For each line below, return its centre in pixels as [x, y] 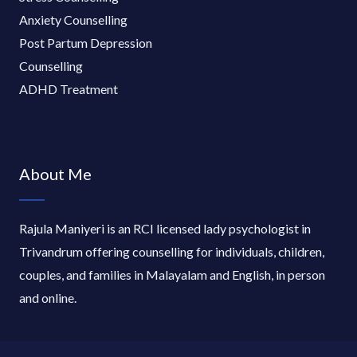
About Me [55, 173]
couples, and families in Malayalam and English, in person [172, 274]
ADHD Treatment [69, 88]
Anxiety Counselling [73, 19]
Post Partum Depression [86, 42]
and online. [48, 297]
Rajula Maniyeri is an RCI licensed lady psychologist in [165, 228]
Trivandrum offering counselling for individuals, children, [172, 251]
